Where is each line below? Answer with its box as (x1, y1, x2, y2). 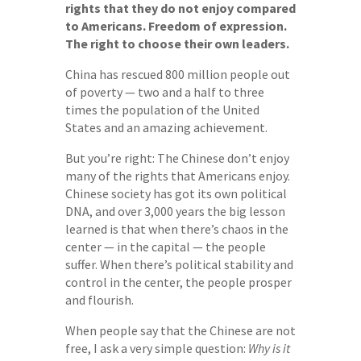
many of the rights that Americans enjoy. (64, 167, 290, 184)
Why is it (247, 339, 290, 356)
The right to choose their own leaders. (64, 35, 289, 52)
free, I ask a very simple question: (64, 339, 248, 356)
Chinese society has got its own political (64, 185, 287, 201)
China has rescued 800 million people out (64, 65, 290, 82)
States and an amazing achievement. (64, 118, 268, 135)
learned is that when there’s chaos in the (64, 220, 288, 237)
